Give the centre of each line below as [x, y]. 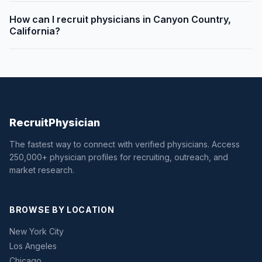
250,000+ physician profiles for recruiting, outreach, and [119, 157]
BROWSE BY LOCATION [62, 210]
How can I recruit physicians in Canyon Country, [120, 20]
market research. [42, 170]
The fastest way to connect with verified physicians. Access [125, 144]
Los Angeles [33, 246]
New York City [37, 232]
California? [35, 31]
